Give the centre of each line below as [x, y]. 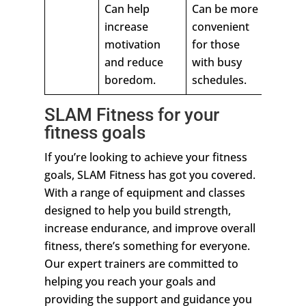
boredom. [130, 80]
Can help [127, 9]
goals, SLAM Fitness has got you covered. [150, 175]
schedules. [219, 80]
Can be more [225, 9]
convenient [220, 27]
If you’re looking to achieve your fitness [145, 157]
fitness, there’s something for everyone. [147, 246]
